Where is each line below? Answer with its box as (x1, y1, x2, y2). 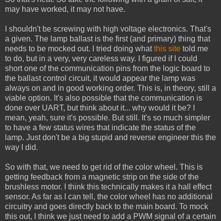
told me (181, 44, 208, 53)
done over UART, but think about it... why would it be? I (5, 103, 195, 112)
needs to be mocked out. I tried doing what (5, 44, 154, 53)
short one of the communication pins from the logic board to (5, 64, 210, 73)
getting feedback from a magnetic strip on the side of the (5, 172, 199, 181)
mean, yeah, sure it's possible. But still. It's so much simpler (5, 113, 210, 122)
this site (154, 44, 181, 53)
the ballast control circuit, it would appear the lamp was (5, 74, 195, 82)
